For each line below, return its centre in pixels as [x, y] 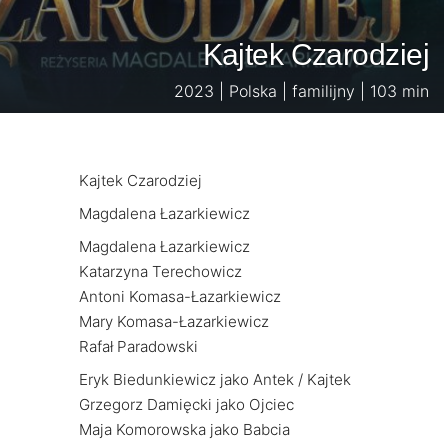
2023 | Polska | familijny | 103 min [301, 91]
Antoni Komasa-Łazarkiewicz [180, 296]
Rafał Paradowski [138, 346]
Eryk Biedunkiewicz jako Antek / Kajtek [215, 379]
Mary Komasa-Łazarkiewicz [174, 321]
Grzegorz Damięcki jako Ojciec [186, 404]
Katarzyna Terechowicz [160, 271]
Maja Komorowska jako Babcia [184, 429]
